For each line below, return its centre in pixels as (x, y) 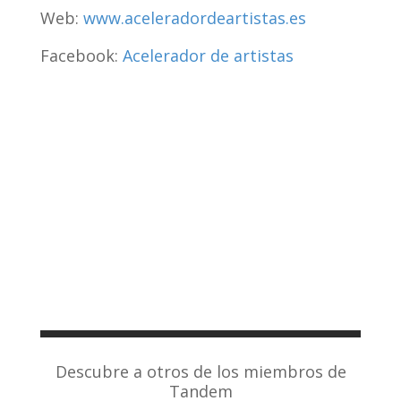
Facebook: (81, 55)
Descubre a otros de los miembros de (200, 371)
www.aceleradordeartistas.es (195, 18)
